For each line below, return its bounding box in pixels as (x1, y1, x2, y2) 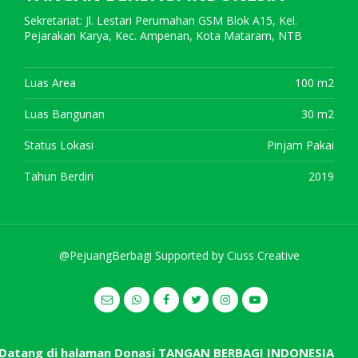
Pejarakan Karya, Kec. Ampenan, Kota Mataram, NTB (24, 28, 302, 44)
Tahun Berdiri (24, 169, 93, 185)
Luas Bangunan (24, 106, 105, 122)
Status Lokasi (24, 137, 93, 153)
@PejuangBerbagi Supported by (58, 248, 227, 264)
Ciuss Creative (226, 248, 300, 264)
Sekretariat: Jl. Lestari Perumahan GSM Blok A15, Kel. (24, 13, 297, 29)
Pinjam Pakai (267, 137, 334, 153)
